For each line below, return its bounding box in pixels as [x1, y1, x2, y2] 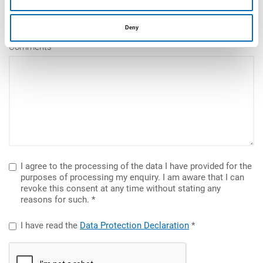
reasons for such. [21, 194, 89, 205]
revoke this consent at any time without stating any [21, 183, 221, 194]
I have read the [21, 220, 80, 231]
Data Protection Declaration [80, 220, 189, 231]
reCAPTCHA [8, 241, 55, 252]
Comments [9, 41, 52, 52]
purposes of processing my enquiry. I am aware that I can [21, 171, 244, 183]
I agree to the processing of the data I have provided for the [21, 160, 252, 171]
